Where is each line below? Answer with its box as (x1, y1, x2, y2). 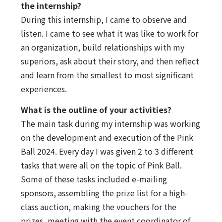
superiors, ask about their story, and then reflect (20, 55, 199, 67)
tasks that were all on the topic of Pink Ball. (20, 159, 182, 171)
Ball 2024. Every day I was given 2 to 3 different (20, 145, 193, 158)
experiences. (20, 82, 67, 95)
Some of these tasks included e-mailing (20, 173, 167, 185)
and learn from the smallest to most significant (20, 68, 194, 81)
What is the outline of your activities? (20, 104, 171, 116)
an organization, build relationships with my (20, 41, 184, 53)
